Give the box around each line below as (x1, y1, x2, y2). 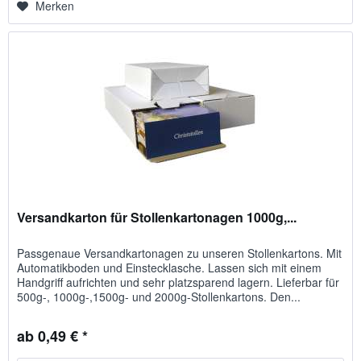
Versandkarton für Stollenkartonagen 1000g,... (17, 207, 297, 226)
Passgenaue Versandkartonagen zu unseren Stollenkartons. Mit (17, 244, 342, 261)
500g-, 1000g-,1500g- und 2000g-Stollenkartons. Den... (17, 288, 301, 305)
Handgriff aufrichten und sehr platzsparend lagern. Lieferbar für (17, 273, 340, 290)
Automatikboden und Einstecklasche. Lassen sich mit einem (17, 259, 322, 276)
